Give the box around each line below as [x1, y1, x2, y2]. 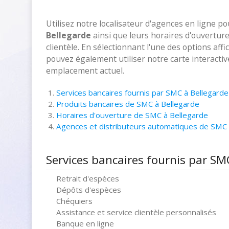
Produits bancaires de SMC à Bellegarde [56, 99, 199, 109]
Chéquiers [56, 196, 93, 206]
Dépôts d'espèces [56, 185, 121, 195]
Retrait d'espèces [56, 173, 119, 184]
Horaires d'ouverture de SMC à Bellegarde [56, 110, 208, 120]
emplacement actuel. [46, 65, 124, 76]
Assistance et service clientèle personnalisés [56, 207, 216, 217]
